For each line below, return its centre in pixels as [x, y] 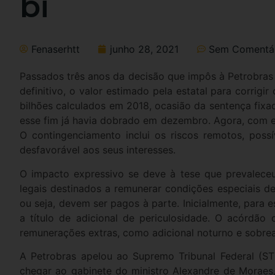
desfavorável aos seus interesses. [98, 150]
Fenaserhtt [56, 49]
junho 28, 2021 [144, 49]
